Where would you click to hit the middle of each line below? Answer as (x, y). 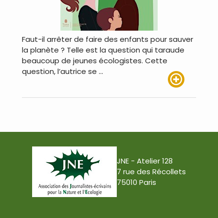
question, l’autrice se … (63, 72)
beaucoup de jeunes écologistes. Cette (95, 61)
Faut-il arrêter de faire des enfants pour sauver (108, 39)
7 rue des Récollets (151, 172)
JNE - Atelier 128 (145, 161)
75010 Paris (136, 182)
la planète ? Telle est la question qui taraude (103, 50)
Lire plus (182, 93)
